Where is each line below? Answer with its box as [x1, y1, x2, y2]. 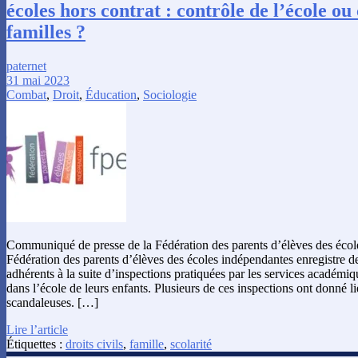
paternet [6, 58, 46, 73]
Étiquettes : [6, 336, 66, 351]
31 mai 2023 [6, 73, 70, 87]
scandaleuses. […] [6, 295, 98, 309]
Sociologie [143, 87, 197, 101]
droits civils [66, 336, 123, 351]
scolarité [170, 336, 212, 351]
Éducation [86, 87, 137, 101]
